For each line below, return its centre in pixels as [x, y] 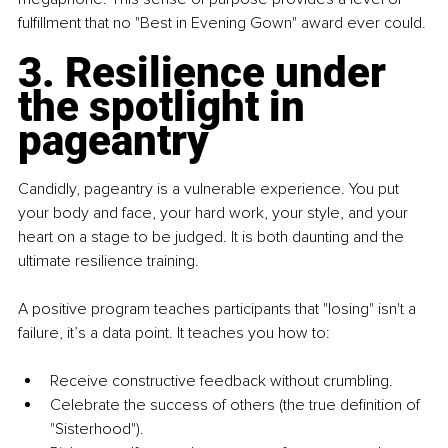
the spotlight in [166, 106]
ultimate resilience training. [108, 260]
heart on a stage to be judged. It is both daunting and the [213, 236]
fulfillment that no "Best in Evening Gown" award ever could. [222, 22]
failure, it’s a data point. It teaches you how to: [174, 332]
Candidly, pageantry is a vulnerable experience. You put [210, 188]
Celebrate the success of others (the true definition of [237, 404]
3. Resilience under [207, 72]
